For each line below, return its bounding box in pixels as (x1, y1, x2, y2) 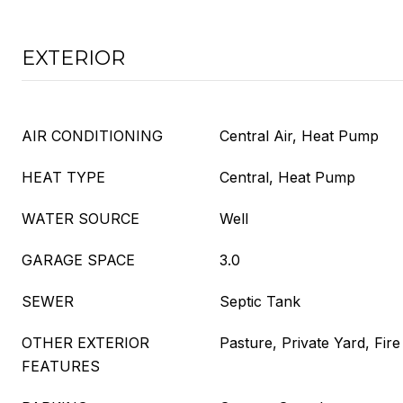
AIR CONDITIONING (22, 127, 163, 145)
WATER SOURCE (22, 210, 139, 228)
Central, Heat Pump (219, 168, 355, 186)
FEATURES (22, 357, 100, 375)
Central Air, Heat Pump (219, 127, 379, 145)
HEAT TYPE (22, 168, 105, 186)
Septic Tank (219, 292, 300, 310)
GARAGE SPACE (22, 251, 135, 269)
